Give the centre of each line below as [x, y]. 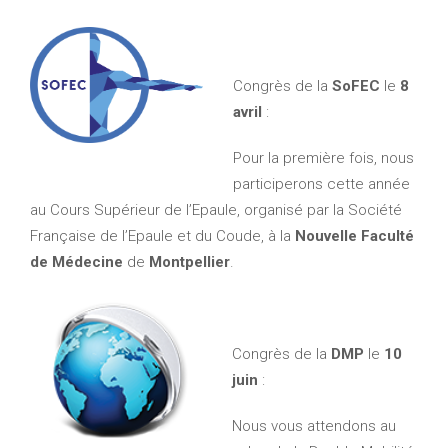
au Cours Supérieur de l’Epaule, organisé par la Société [216, 210]
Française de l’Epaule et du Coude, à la [162, 236]
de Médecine [76, 262]
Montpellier [189, 262]
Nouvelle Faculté [354, 236]
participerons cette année [321, 184]
